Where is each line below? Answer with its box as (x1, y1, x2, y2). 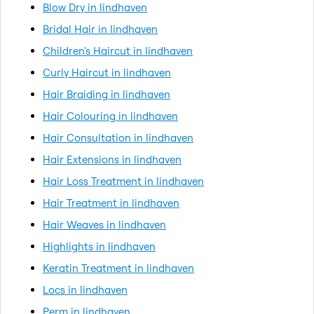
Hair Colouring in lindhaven (43, 109, 178, 123)
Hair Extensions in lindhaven (43, 152, 182, 166)
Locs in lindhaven (43, 282, 128, 296)
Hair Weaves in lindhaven (43, 217, 166, 231)
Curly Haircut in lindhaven (43, 65, 171, 79)
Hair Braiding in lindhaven (43, 87, 170, 101)
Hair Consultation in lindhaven (43, 130, 193, 144)
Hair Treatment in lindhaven (43, 196, 179, 210)
